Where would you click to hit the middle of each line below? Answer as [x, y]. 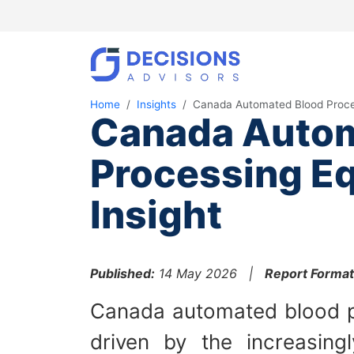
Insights [156, 104]
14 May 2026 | [210, 273]
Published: [122, 273]
